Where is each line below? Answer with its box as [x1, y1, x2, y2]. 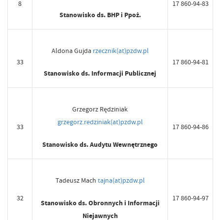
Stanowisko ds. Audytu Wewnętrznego [42, 140, 158, 150]
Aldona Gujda [51, 46, 93, 55]
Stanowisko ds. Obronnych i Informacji [40, 198, 160, 208]
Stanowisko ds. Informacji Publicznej [44, 69, 156, 79]
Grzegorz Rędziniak [72, 105, 128, 114]
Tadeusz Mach [55, 176, 98, 185]
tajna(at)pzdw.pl [97, 176, 145, 185]
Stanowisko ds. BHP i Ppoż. [59, 10, 141, 20]
